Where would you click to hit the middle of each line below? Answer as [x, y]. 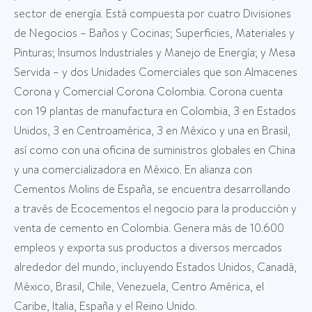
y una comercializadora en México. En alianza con [133, 170]
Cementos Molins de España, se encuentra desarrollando [152, 189]
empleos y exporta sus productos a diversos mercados [148, 248]
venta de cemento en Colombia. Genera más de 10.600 [149, 228]
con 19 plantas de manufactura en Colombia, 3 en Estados [155, 111]
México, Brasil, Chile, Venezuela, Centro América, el [139, 287]
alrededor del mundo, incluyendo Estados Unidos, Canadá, [155, 267]
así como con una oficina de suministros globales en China [155, 150]
